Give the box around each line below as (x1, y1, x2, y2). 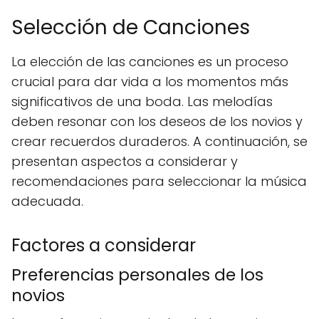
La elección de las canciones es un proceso (11, 53, 288, 70)
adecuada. (11, 192, 83, 210)
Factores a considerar (11, 234, 196, 257)
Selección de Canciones (11, 14, 250, 41)
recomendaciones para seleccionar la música (11, 172, 307, 190)
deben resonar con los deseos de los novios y (11, 113, 303, 130)
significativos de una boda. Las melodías (11, 93, 273, 110)
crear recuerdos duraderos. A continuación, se (11, 132, 308, 150)
